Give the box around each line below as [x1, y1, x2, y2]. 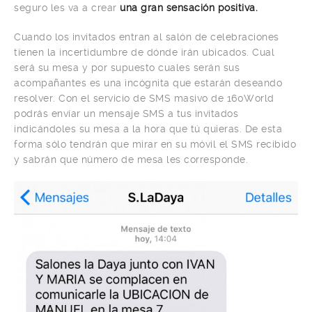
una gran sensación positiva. [120, 2, 258, 13]
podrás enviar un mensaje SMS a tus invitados [14, 108, 238, 119]
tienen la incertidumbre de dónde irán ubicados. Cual [14, 47, 274, 58]
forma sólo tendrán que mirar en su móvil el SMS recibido [14, 139, 296, 150]
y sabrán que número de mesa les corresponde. [14, 154, 248, 165]
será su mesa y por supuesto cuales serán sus [14, 62, 240, 73]
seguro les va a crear [14, 2, 120, 13]
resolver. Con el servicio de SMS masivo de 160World [14, 93, 274, 104]
